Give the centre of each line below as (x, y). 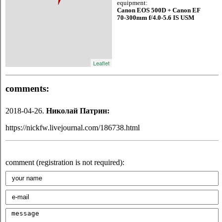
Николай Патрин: (78, 111)
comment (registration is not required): (65, 163)
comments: (27, 89)
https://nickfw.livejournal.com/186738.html (73, 128)
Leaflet (101, 63)
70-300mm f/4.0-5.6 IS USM (156, 18)
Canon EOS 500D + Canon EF (159, 11)
